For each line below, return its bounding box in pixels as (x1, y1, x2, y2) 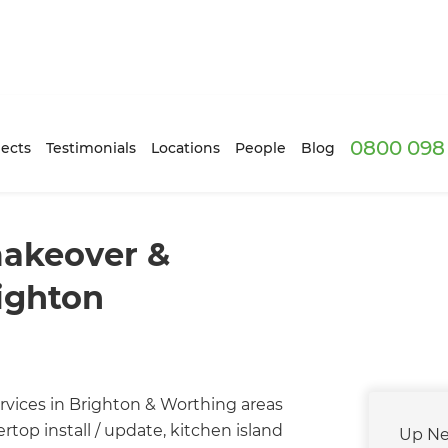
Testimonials (45, 138, 136, 157)
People (234, 138, 286, 157)
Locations (150, 138, 220, 157)
